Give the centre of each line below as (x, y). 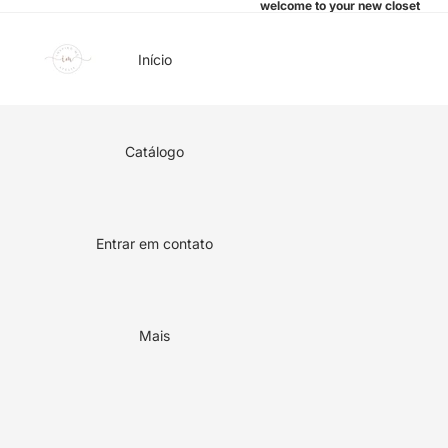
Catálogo (154, 151)
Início (154, 59)
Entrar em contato (154, 243)
